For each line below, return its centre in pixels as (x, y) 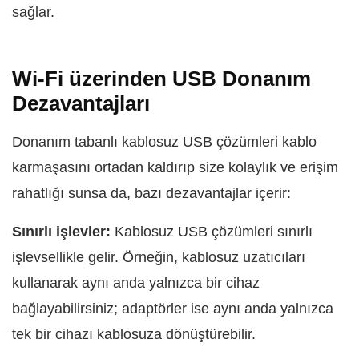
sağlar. (33, 12)
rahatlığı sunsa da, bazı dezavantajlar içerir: (151, 193)
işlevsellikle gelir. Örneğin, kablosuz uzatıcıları (159, 257)
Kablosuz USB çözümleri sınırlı (212, 232)
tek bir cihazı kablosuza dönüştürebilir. (134, 334)
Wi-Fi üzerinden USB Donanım (161, 79)
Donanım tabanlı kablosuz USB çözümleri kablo (164, 142)
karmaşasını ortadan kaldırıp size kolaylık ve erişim (175, 167)
